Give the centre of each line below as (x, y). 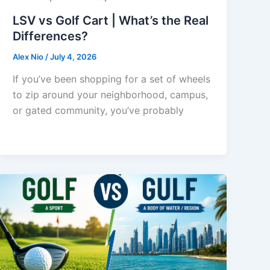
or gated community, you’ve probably (99, 111)
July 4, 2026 (74, 56)
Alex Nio (29, 56)
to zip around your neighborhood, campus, (111, 95)
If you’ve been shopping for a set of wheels (112, 79)
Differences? (51, 36)
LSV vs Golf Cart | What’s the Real (111, 20)
